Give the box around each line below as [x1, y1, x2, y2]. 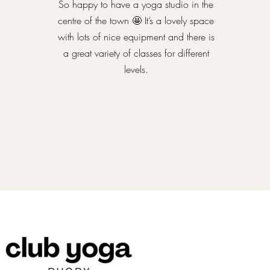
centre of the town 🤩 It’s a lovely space [58, 14, 215, 27]
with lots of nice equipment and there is [57, 30, 215, 43]
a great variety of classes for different [63, 46, 209, 60]
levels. [124, 63, 148, 76]
